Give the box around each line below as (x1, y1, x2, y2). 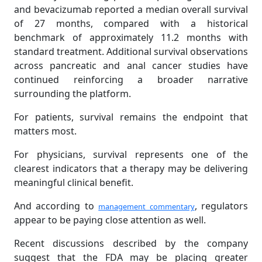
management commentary (98, 201, 195, 212)
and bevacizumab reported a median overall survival (14, 3, 248, 16)
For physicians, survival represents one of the (14, 148, 248, 161)
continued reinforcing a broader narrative (14, 73, 248, 87)
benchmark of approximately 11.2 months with (14, 31, 248, 44)
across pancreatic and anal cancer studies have (14, 59, 248, 73)
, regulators (194, 199, 249, 213)
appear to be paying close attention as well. (14, 213, 206, 227)
